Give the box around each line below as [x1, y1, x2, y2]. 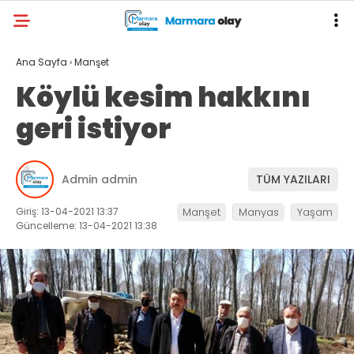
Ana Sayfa [16, 55, 67, 69]
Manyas [239, 205, 279, 220]
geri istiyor [16, 110, 171, 148]
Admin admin [62, 171, 137, 187]
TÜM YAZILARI [256, 171, 330, 187]
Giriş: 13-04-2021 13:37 [16, 205, 119, 218]
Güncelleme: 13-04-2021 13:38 [16, 219, 157, 232]
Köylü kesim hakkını [16, 78, 311, 116]
